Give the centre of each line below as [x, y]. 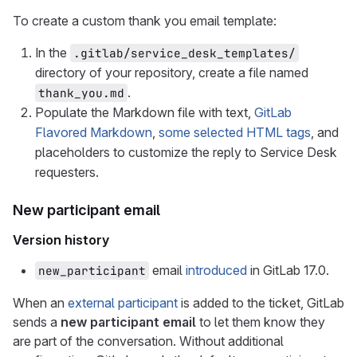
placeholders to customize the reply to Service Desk [186, 152]
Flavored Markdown [94, 132]
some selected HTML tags [235, 132]
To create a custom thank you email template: [145, 21]
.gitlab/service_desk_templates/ [184, 53]
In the [53, 53]
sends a [37, 322]
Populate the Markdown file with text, [145, 112]
